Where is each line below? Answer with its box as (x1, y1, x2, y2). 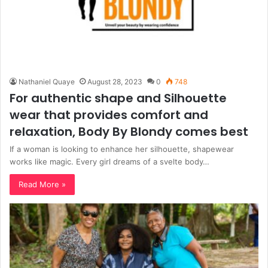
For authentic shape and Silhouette (10, 89, 227, 106)
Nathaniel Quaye (19, 77, 75, 86)
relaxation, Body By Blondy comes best (10, 123, 248, 140)
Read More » (19, 179, 66, 189)
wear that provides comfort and (10, 106, 208, 123)
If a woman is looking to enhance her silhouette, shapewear (10, 144, 234, 154)
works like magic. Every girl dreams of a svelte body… (10, 156, 209, 166)
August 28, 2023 (87, 77, 142, 86)
